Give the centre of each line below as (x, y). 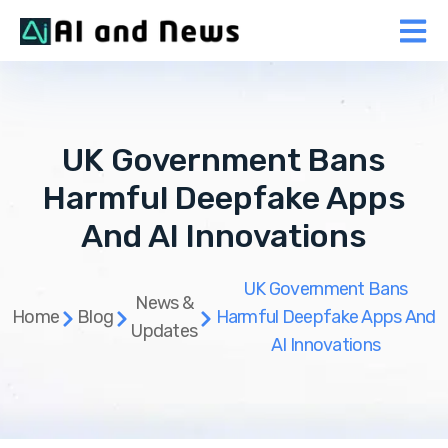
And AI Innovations (224, 236)
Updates (164, 331)
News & (164, 303)
